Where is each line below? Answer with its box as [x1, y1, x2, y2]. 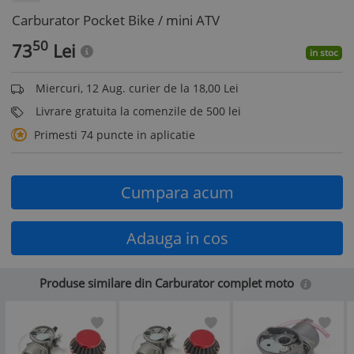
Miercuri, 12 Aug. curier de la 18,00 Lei [36, 80, 239, 96]
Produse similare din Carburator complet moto [40, 274, 297, 291]
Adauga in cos [126, 227, 228, 249]
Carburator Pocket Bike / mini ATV [12, 11, 220, 29]
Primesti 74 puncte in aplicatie [34, 126, 195, 142]
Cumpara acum [120, 181, 234, 203]
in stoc [310, 46, 338, 59]
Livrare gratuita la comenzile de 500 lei [36, 104, 241, 119]
